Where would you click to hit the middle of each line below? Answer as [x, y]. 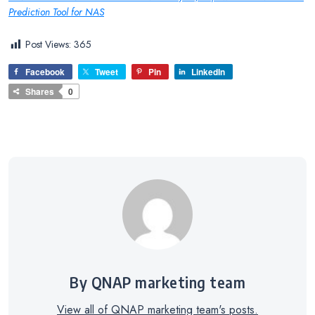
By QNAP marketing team [157, 283]
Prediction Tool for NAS [56, 12]
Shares [40, 92]
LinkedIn [208, 72]
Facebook [45, 72]
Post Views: [48, 45]
